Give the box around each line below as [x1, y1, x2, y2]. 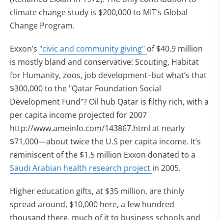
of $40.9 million [147, 43, 203, 54]
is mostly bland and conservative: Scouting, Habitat [10, 56, 199, 67]
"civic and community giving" [39, 43, 147, 54]
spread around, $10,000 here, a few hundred [10, 199, 174, 210]
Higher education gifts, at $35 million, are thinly [10, 186, 184, 196]
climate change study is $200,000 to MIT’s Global [10, 7, 188, 18]
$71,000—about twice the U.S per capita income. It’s [10, 136, 201, 147]
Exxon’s [10, 43, 39, 54]
